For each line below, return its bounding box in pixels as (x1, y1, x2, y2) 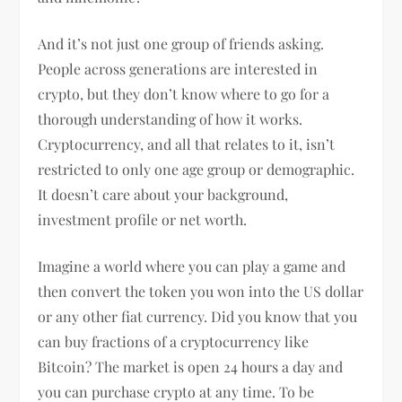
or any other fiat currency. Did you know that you (38, 306, 358, 326)
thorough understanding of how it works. (38, 109, 303, 128)
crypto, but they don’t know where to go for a (38, 83, 330, 103)
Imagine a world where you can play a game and (38, 256, 346, 275)
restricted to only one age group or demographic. (38, 159, 355, 179)
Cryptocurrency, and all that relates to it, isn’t (38, 134, 336, 153)
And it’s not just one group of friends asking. (38, 33, 325, 53)
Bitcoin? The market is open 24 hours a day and (38, 356, 344, 376)
